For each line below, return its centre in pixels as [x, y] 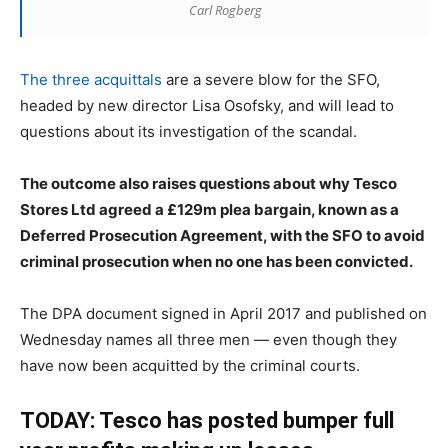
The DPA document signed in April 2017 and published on [223, 314]
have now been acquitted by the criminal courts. [190, 366]
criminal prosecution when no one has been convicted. [216, 262]
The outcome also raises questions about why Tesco [208, 184]
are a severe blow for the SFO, [271, 80]
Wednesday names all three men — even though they [208, 340]
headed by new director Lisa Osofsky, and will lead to [207, 106]
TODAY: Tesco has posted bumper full [207, 421]
